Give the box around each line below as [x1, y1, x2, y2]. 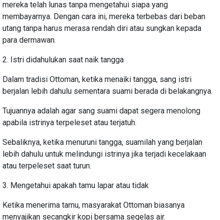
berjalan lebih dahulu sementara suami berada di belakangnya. [2, 86, 213, 96]
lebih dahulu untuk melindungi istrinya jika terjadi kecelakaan [2, 149, 206, 159]
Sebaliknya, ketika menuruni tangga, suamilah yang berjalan [2, 137, 202, 147]
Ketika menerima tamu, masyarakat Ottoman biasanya [2, 200, 185, 210]
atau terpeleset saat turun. [2, 161, 91, 170]
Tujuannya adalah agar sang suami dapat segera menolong [2, 106, 200, 115]
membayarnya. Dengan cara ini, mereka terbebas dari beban [2, 11, 205, 21]
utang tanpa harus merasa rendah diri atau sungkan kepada [2, 23, 201, 33]
